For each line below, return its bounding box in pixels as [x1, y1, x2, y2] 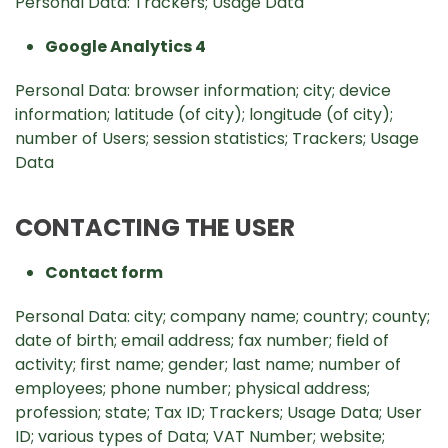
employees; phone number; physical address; [15, 377, 370, 400]
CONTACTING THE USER [15, 211, 295, 244]
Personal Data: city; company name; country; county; [15, 305, 430, 328]
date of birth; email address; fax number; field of [15, 329, 389, 352]
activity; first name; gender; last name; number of [15, 353, 401, 376]
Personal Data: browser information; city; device [15, 79, 391, 102]
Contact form [45, 261, 163, 284]
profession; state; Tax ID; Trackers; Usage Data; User [15, 401, 422, 424]
